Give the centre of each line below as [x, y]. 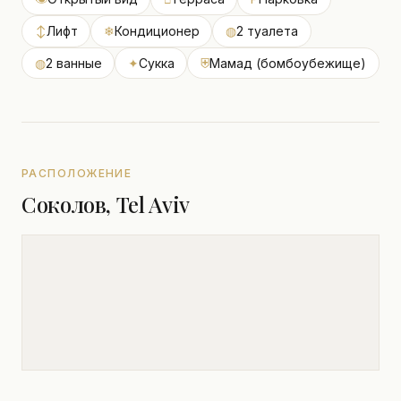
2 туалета [267, 31]
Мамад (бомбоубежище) [287, 63]
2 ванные [73, 63]
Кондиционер [157, 31]
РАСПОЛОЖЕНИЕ [77, 174]
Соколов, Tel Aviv [106, 205]
